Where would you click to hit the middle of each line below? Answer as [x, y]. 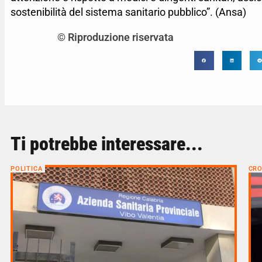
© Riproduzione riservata [116, 37]
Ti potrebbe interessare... [107, 144]
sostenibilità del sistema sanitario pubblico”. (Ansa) [128, 13]
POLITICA [27, 169]
